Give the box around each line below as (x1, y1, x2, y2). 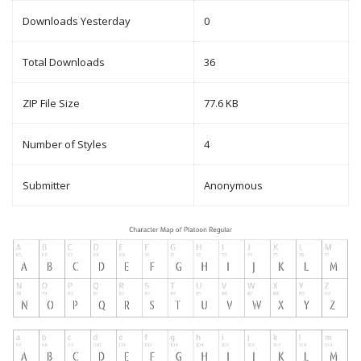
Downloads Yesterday (23, 14, 131, 29)
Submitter (23, 178, 70, 193)
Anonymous (204, 178, 263, 193)
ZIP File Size (23, 96, 80, 111)
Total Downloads (23, 55, 105, 70)
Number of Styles (23, 137, 107, 152)
